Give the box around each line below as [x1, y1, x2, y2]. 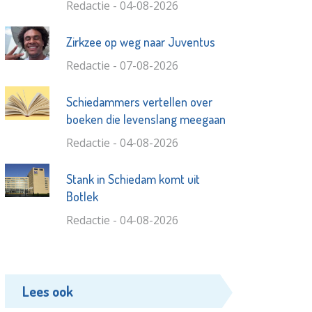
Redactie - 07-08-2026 [65, 58, 178, 74]
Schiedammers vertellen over [65, 94, 212, 110]
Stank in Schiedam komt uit [65, 171, 200, 187]
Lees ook [22, 282, 74, 301]
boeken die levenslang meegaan [65, 111, 226, 127]
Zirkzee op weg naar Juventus [65, 34, 215, 50]
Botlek [65, 189, 98, 205]
